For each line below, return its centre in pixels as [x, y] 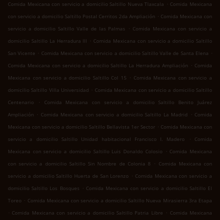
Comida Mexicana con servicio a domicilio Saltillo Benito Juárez [128, 102]
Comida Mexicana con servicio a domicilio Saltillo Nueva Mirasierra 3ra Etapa [120, 201]
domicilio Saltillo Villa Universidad [49, 90]
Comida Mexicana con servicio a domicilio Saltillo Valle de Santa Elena [125, 53]
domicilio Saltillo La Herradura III [48, 41]
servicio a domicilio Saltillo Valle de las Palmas [67, 29]
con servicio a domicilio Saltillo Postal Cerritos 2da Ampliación [82, 16]
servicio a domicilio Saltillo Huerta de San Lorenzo [69, 176]
